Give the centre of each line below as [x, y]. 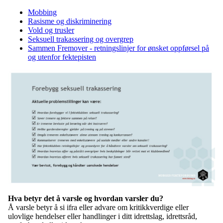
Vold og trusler [51, 30]
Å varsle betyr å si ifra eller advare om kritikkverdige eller [98, 208]
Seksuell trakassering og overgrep [81, 39]
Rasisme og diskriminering [70, 21]
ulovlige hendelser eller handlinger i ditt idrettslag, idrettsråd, [103, 217]
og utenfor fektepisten [62, 57]
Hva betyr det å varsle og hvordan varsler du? [86, 199]
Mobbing [42, 12]
